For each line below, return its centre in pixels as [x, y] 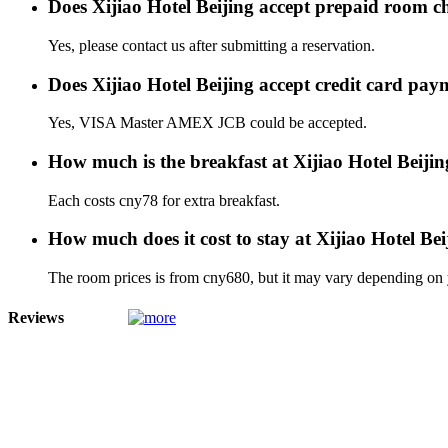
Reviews [36, 318]
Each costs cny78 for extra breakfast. [164, 200]
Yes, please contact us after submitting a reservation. [211, 45]
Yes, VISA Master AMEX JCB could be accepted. [207, 123]
